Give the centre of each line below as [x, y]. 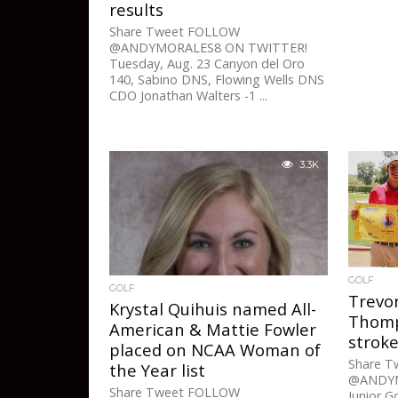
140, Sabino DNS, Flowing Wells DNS [217, 80]
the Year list [158, 370]
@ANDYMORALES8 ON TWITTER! [209, 48]
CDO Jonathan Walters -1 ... [189, 96]
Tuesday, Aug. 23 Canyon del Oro [207, 64]
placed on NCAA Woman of [215, 350]
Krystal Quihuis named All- [213, 309]
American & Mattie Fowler [213, 330]
